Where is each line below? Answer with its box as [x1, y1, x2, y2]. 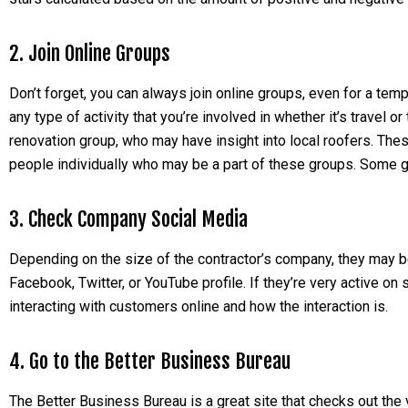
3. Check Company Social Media [9, 207, 248, 231]
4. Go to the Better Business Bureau [9, 349, 291, 373]
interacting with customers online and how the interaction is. [9, 298, 388, 315]
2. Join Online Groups [9, 41, 170, 66]
